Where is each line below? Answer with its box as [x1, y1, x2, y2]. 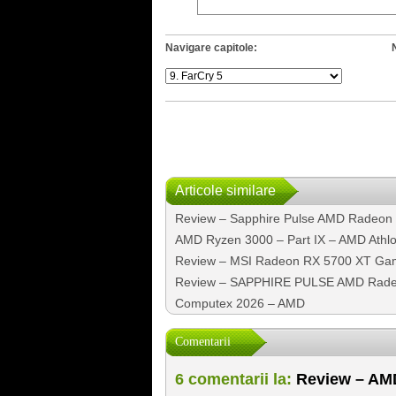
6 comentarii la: [174, 369, 292, 388]
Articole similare [174, 182, 276, 198]
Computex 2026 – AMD [174, 295, 305, 310]
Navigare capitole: [164, 42, 257, 55]
